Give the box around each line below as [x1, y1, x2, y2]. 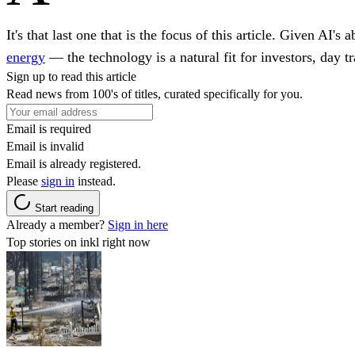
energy [6, 48, 45, 65]
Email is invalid [6, 139, 84, 153]
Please [6, 174, 41, 188]
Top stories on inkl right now [6, 235, 151, 249]
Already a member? [6, 217, 108, 231]
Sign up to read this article [6, 69, 136, 83]
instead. [74, 174, 116, 188]
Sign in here [108, 217, 168, 231]
